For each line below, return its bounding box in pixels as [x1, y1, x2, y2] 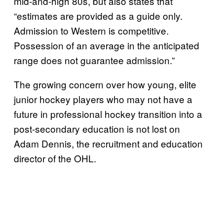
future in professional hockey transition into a [14, 107, 202, 120]
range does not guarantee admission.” [14, 53, 175, 67]
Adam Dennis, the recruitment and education [14, 136, 203, 150]
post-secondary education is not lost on [14, 121, 180, 135]
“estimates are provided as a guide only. [14, 8, 183, 22]
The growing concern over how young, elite [14, 77, 196, 91]
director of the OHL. [14, 151, 96, 165]
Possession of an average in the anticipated [14, 38, 199, 52]
